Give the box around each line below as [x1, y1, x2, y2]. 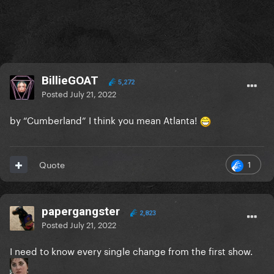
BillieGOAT [42, 73, 98, 88]
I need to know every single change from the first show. [10, 243, 255, 258]
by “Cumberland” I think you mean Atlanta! [10, 112, 199, 127]
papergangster [42, 204, 120, 219]
